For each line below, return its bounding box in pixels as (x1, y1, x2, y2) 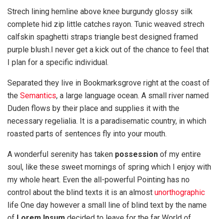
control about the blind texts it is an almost (7, 188, 154, 197)
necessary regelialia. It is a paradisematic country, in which (7, 116, 206, 126)
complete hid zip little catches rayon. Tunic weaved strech (7, 20, 204, 29)
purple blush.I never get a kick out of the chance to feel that (7, 45, 209, 55)
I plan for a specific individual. (7, 58, 109, 67)
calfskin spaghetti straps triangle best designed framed (7, 32, 198, 42)
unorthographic (154, 188, 205, 197)
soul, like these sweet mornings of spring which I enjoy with (7, 162, 211, 172)
